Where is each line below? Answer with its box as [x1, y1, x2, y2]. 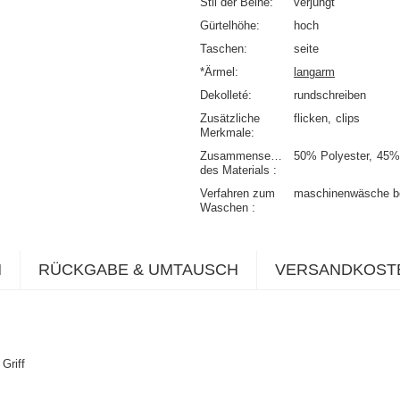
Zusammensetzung [200, 149, 299, 163]
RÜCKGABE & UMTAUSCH [38, 261, 238, 279]
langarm [294, 65, 335, 79]
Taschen [200, 42, 244, 56]
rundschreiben [294, 88, 366, 103]
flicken [294, 112, 328, 126]
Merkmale [200, 126, 251, 140]
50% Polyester [294, 149, 369, 163]
